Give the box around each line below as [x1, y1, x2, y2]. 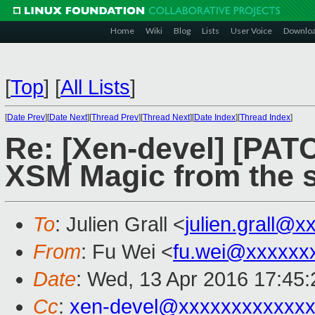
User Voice [231, 25, 272, 36]
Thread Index [240, 112, 290, 122]
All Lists [60, 76, 130, 98]
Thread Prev [91, 112, 139, 122]
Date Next [49, 112, 87, 122]
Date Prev [7, 112, 45, 122]
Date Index [194, 112, 236, 122]
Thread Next [143, 112, 190, 122]
